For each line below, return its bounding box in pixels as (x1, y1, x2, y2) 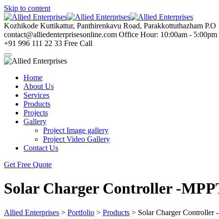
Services (23, 91, 49, 99)
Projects (23, 109, 48, 117)
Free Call (64, 39, 92, 47)
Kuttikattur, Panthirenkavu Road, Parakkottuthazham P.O (40, 22, 216, 30)
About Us (23, 82, 54, 90)
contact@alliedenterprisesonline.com (4, 30, 117, 39)
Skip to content (4, 4, 50, 12)
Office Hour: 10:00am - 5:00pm (119, 30, 217, 39)
